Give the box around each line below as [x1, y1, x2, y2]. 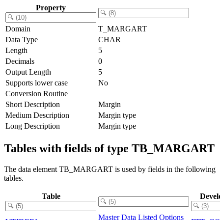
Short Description [5, 100, 60, 109]
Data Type [5, 35, 38, 44]
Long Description [5, 121, 60, 130]
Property [36, 3, 66, 12]
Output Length [5, 67, 51, 76]
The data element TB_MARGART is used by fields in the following [4, 165, 216, 173]
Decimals [5, 56, 34, 65]
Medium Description [5, 110, 69, 119]
